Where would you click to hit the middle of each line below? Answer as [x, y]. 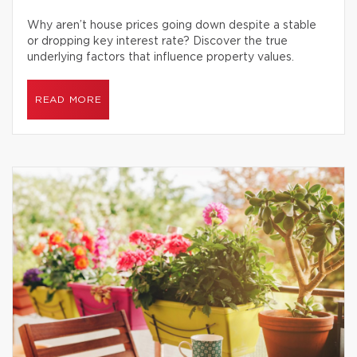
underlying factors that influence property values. [161, 57]
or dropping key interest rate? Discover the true [157, 41]
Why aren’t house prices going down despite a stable [172, 25]
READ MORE [69, 100]
